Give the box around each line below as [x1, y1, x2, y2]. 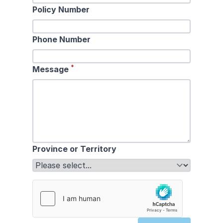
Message [32, 64, 71, 74]
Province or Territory [32, 143, 117, 154]
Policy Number [32, 4, 90, 14]
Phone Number [32, 34, 91, 44]
